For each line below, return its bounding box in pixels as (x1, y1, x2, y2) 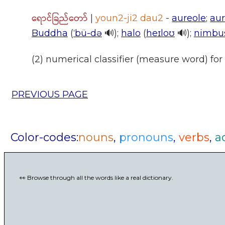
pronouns (119, 130, 173, 144)
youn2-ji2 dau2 (95, 12, 164, 24)
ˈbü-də (73, 27, 102, 39)
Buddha (32, 27, 68, 39)
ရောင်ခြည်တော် (32, 11, 88, 26)
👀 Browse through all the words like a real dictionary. (20, 173, 173, 181)
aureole (172, 12, 206, 24)
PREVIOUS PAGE (12, 88, 88, 100)
